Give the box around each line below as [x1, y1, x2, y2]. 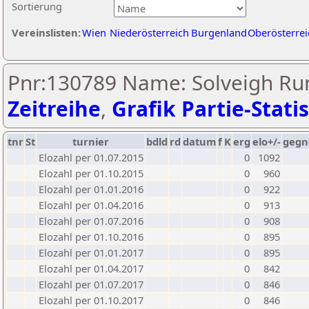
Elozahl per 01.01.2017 [39, 246, 143, 259]
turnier [72, 134, 109, 148]
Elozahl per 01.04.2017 [39, 261, 143, 275]
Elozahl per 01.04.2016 [39, 198, 143, 212]
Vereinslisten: [12, 26, 81, 39]
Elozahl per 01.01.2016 [39, 182, 143, 196]
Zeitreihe [8, 94, 101, 123]
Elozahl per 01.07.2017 [39, 277, 143, 291]
